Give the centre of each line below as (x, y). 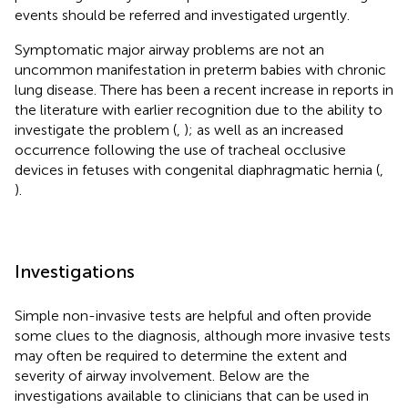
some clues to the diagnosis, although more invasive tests (203, 335)
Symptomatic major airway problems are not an (169, 49)
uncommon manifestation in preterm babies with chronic (200, 69)
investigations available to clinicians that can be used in (192, 395)
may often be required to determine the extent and (181, 355)
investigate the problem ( (96, 129)
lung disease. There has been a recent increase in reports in (204, 89)
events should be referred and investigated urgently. (182, 15)
